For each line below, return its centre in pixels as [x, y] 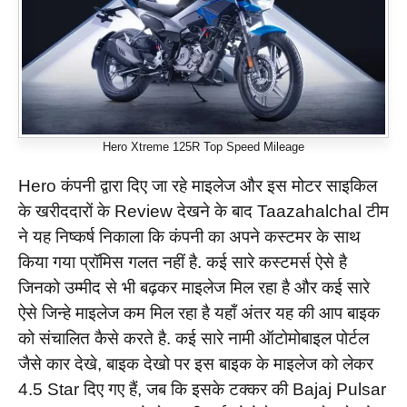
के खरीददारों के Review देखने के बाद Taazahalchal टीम [203, 212]
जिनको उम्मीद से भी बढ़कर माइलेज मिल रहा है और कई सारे [194, 288]
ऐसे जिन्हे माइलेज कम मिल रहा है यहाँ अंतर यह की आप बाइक [199, 313]
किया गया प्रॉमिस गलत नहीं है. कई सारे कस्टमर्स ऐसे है [183, 263]
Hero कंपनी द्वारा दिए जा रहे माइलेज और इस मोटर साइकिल [198, 186]
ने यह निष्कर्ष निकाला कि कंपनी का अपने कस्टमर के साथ [189, 237]
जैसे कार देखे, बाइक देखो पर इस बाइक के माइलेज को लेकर [196, 364]
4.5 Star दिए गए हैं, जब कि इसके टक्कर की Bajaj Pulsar [202, 390]
